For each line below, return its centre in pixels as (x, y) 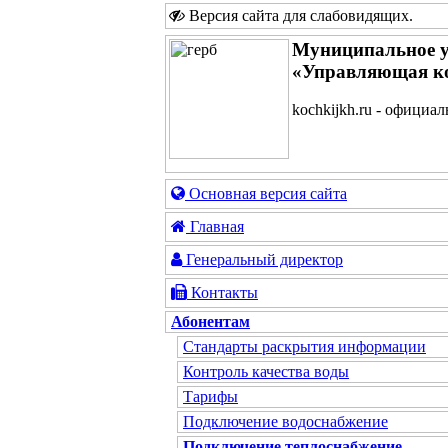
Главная (215, 226)
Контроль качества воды (266, 371)
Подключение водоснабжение (285, 421)
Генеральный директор (262, 259)
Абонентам (210, 321)
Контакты (222, 292)
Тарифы (210, 396)
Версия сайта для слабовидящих (297, 15)
